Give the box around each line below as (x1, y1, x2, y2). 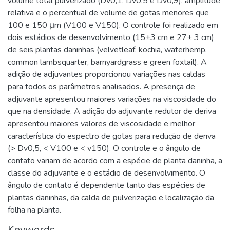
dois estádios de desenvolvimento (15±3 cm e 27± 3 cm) (8, 31, 214, 43)
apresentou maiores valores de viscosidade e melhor (8, 118, 195, 129)
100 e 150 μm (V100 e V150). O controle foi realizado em (8, 19, 218, 31)
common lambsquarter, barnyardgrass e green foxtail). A (8, 56, 207, 68)
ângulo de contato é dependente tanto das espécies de (8, 179, 205, 191)
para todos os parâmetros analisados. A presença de (8, 81, 195, 92)
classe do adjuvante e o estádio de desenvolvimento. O (8, 167, 205, 179)
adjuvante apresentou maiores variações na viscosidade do (8, 93, 216, 105)
